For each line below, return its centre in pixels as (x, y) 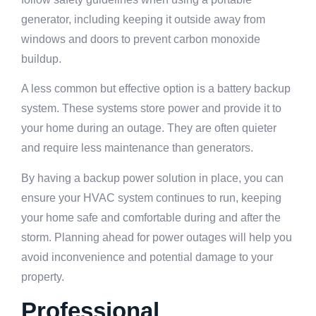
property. (43, 276)
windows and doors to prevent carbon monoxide (141, 39)
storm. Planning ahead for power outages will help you (157, 237)
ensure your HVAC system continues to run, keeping (151, 197)
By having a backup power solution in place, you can (152, 178)
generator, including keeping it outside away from (143, 19)
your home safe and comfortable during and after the (151, 217)
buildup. (41, 59)
